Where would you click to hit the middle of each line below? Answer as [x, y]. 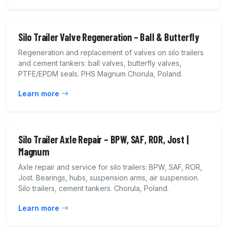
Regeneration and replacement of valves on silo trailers [111, 53]
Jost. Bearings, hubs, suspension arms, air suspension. [109, 178]
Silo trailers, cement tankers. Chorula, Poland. [93, 188]
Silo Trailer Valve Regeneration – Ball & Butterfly [109, 37]
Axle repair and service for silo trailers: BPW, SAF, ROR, [110, 167]
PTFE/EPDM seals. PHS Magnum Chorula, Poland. [100, 74]
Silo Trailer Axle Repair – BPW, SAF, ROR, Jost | [103, 140]
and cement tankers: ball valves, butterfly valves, [100, 63]
